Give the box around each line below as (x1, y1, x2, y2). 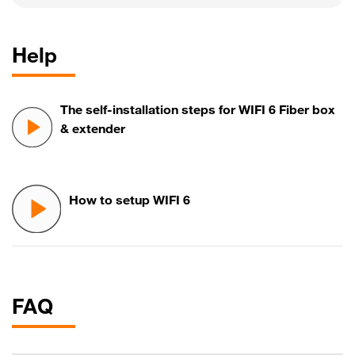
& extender (59, 124, 125, 137)
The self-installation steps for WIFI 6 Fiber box (59, 105, 335, 118)
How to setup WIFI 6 (68, 196, 190, 209)
